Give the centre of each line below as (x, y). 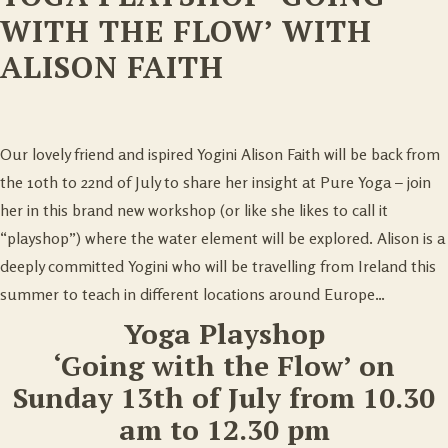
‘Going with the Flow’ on (224, 365)
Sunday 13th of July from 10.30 (224, 397)
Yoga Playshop (224, 333)
